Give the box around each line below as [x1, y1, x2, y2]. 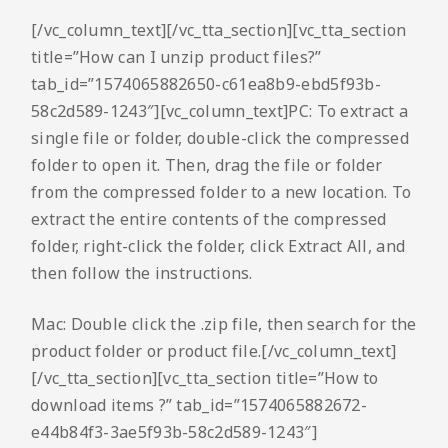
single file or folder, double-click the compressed [31, 127, 409, 150]
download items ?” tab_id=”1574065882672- [31, 394, 367, 417]
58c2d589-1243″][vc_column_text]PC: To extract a [31, 100, 409, 123]
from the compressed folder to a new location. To [31, 181, 412, 204]
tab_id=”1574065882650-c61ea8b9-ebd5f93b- [31, 73, 381, 96]
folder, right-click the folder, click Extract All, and [31, 235, 406, 258]
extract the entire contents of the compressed [31, 208, 387, 231]
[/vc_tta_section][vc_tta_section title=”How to [31, 367, 379, 390]
